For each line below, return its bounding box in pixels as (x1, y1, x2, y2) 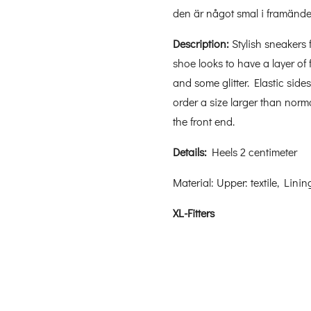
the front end (173, 113, 233, 128)
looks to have (199, 55, 260, 70)
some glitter (194, 74, 247, 90)
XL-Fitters (173, 205, 215, 220)
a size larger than (201, 94, 282, 109)
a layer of (263, 55, 306, 70)
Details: (173, 144, 207, 159)
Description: (173, 35, 229, 51)
